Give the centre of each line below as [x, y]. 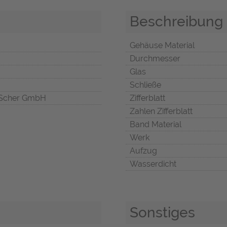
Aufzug [143, 151]
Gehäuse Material [162, 46]
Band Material [156, 125]
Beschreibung [176, 22]
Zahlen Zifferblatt [161, 111]
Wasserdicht [153, 164]
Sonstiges [162, 213]
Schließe [145, 85]
